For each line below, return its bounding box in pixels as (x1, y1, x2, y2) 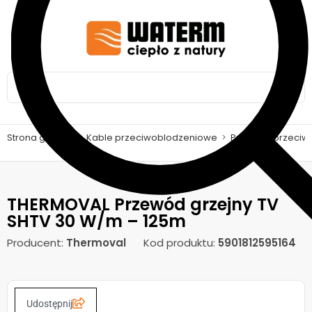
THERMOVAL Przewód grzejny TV (7, 193, 279, 216)
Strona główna (7, 131, 73, 144)
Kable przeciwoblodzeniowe (86, 131, 217, 144)
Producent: (7, 235, 66, 250)
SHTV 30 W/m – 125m (7, 210, 186, 233)
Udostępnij (26, 297, 72, 309)
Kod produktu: (143, 235, 218, 250)
